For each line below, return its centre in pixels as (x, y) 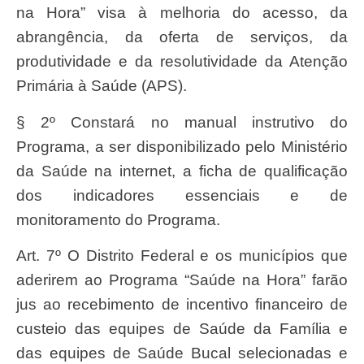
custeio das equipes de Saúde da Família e (182, 329)
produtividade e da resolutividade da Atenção (182, 62)
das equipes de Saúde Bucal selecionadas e (182, 353)
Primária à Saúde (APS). (102, 86)
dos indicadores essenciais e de (182, 195)
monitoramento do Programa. (118, 219)
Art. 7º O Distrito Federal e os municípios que (22, 256)
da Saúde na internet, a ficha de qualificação (182, 171)
